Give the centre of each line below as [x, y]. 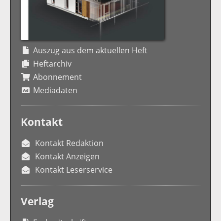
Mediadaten [55, 91]
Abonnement [58, 77]
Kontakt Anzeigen [68, 157]
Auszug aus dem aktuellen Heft [91, 51]
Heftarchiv [53, 64]
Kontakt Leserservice [74, 170]
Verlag [37, 202]
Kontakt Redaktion [70, 143]
